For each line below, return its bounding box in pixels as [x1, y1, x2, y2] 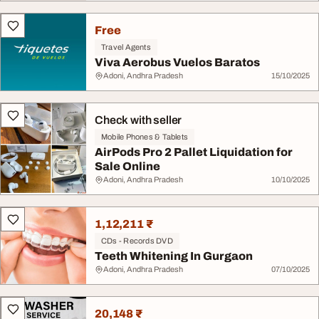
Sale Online [95, 160, 160, 172]
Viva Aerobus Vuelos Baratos [95, 56, 260, 68]
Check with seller [95, 114, 182, 126]
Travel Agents [101, 43, 151, 51]
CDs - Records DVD [101, 236, 173, 245]
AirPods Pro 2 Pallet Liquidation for [95, 146, 293, 158]
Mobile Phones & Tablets [101, 132, 189, 141]
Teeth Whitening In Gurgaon [95, 250, 253, 262]
